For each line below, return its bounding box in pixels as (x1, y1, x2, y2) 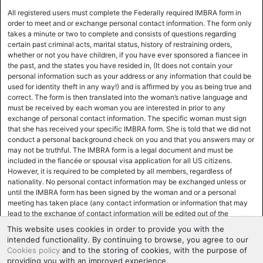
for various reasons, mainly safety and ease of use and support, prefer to (8, 230, 242, 239)
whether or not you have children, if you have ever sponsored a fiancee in (8, 50, 248, 59)
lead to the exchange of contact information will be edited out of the (8, 209, 228, 218)
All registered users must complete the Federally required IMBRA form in (8, 8, 241, 17)
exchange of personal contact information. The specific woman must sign (8, 114, 247, 123)
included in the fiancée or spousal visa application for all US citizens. (8, 156, 232, 165)
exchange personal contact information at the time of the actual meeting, (8, 241, 245, 249)
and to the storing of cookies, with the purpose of (60, 245, 247, 255)
